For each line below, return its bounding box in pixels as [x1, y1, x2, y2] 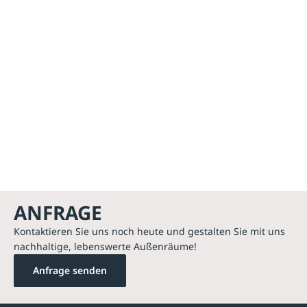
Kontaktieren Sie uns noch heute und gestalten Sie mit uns [14, 225, 285, 238]
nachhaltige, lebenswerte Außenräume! [14, 240, 197, 254]
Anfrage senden [33, 264, 107, 278]
